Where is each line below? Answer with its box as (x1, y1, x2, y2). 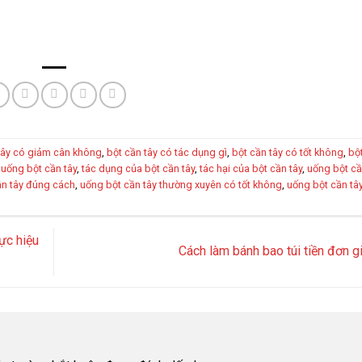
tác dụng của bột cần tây (82, 162, 195, 175)
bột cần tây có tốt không (232, 145, 343, 158)
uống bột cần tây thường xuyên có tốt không (80, 178, 282, 191)
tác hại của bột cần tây (200, 162, 302, 175)
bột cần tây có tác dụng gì (107, 145, 227, 158)
